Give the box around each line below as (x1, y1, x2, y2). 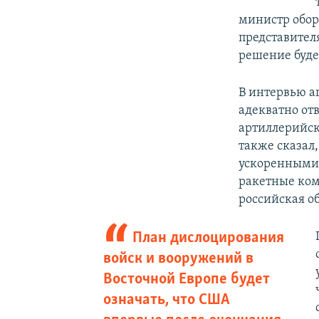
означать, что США (103, 291, 230, 308)
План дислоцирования (132, 229, 285, 246)
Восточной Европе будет (103, 271, 270, 288)
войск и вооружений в (103, 250, 253, 267)
